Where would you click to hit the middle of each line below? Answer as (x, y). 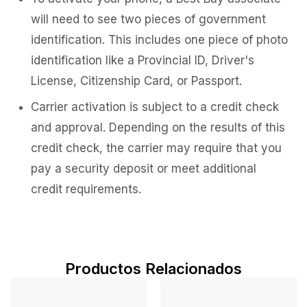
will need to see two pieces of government (148, 19)
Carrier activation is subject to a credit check (155, 107)
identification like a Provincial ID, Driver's (143, 60)
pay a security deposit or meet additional (144, 169)
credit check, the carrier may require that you (156, 148)
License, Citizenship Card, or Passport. (136, 81)
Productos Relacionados (153, 269)
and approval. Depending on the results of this (158, 128)
